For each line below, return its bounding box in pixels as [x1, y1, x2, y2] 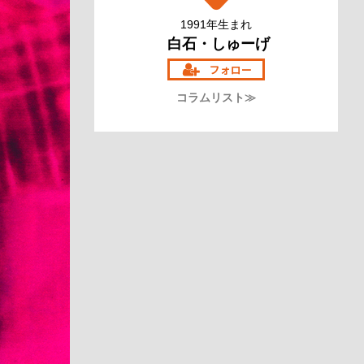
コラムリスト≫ [176, 91, 256, 104]
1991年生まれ [180, 18, 252, 31]
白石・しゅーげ [162, 36, 270, 52]
